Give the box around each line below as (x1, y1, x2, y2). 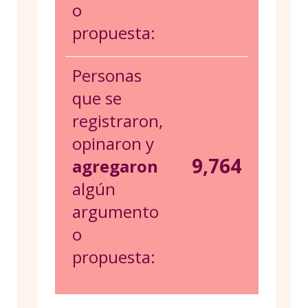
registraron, (72, 109, 163, 133)
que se (72, 87, 122, 110)
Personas (72, 64, 142, 87)
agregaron (72, 155, 158, 178)
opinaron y (72, 132, 154, 155)
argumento (72, 200, 159, 223)
